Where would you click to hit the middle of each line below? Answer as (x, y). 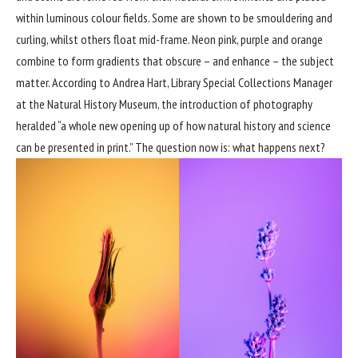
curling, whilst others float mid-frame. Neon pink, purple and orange (169, 40)
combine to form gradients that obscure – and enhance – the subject (175, 61)
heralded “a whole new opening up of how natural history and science (173, 126)
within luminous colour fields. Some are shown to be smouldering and (174, 18)
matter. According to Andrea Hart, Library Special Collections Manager (174, 83)
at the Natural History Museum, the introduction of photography (164, 104)
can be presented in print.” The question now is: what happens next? (171, 147)
